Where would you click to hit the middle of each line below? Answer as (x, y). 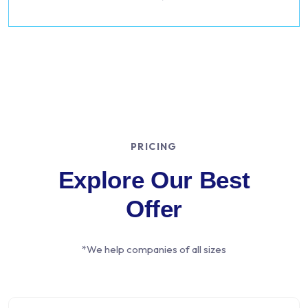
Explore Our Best (154, 180)
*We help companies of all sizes (154, 249)
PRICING (154, 146)
